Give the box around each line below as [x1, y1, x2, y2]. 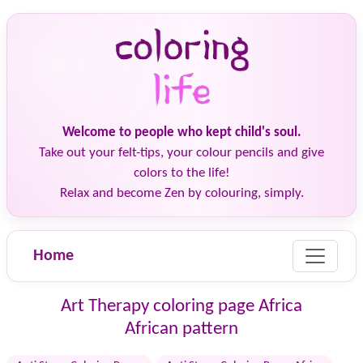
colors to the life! [133, 166, 230, 180]
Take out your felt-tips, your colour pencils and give [39, 146, 324, 160]
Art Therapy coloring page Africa [61, 297, 302, 316]
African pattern [125, 319, 238, 339]
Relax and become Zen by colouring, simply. [59, 186, 304, 200]
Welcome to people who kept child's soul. [62, 126, 301, 139]
